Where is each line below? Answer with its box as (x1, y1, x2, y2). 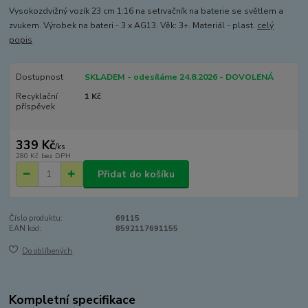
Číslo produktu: (9, 213, 63, 224)
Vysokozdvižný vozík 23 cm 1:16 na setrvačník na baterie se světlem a (9, 5, 284, 16)
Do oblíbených (22, 245, 73, 256)
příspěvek (15, 100, 55, 112)
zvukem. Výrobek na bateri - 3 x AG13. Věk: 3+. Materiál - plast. (9, 19, 258, 31)
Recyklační (15, 90, 58, 102)
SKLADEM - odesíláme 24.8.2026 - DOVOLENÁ (84, 71, 274, 82)
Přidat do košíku (98, 167, 175, 181)
